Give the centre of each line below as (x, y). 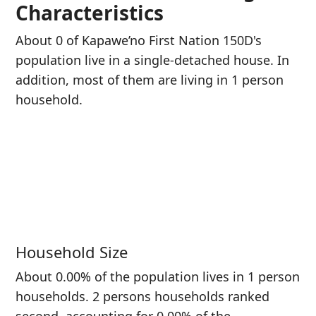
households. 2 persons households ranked (142, 296)
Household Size (72, 252)
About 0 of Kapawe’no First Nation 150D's (139, 40)
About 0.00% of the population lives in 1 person (158, 276)
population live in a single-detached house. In (152, 60)
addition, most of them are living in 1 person (150, 80)
